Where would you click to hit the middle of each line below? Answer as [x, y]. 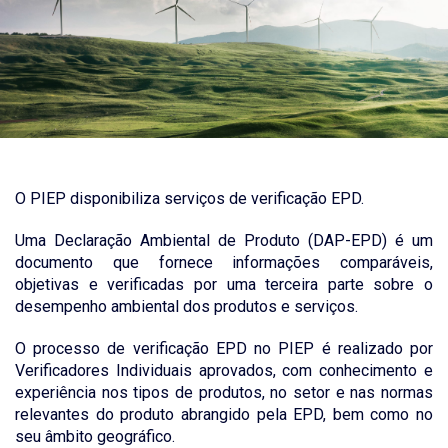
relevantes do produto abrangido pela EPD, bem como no [224, 415]
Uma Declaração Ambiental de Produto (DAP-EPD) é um [224, 241]
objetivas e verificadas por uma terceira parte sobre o [224, 285]
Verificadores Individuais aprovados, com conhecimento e [224, 371]
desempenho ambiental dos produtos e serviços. [186, 307]
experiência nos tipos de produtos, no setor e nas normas [224, 393]
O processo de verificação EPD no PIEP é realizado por [224, 349]
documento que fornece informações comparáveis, [224, 263]
